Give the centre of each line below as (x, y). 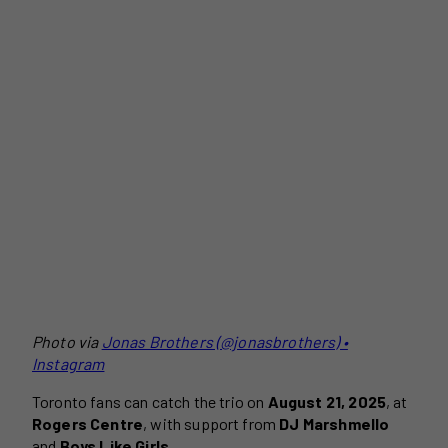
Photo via (67, 341)
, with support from (211, 423)
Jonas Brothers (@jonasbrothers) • (224, 341)
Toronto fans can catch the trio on (150, 401)
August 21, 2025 (327, 401)
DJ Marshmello (334, 423)
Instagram (68, 363)
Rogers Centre (88, 423)
